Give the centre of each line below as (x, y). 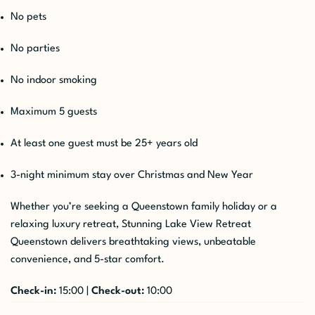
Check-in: (33, 291)
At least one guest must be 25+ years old (104, 143)
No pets (28, 17)
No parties (35, 49)
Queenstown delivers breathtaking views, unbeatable (133, 242)
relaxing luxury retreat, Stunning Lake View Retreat (131, 224)
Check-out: (118, 291)
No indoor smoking (54, 80)
